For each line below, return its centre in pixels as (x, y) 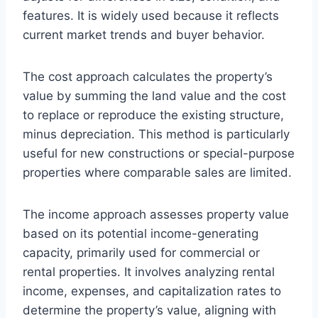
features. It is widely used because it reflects (151, 15)
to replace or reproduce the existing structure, (153, 115)
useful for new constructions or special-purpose (159, 153)
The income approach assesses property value (156, 214)
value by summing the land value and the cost (154, 95)
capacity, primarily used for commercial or (141, 252)
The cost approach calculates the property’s (148, 76)
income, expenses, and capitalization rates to (152, 291)
